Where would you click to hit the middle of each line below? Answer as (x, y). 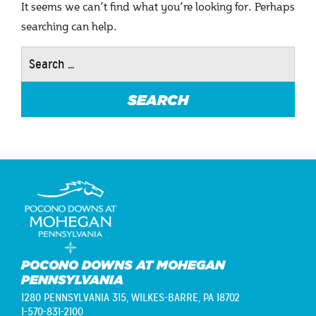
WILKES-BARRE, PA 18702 (186, 298)
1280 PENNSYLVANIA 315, (76, 298)
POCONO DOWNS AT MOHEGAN (123, 265)
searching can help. (69, 26)
